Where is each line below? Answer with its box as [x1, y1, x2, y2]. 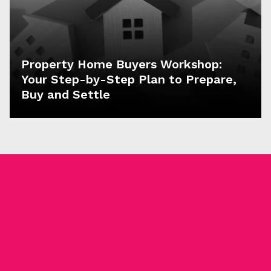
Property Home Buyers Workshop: [21, 57, 223, 72]
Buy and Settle [21, 87, 111, 102]
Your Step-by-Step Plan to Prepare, [21, 72, 237, 87]
